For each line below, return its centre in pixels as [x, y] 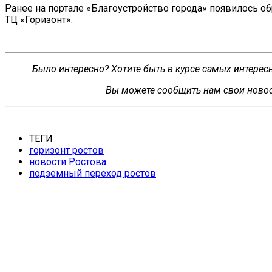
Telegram [73, 227]
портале [67, 8]
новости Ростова [68, 161]
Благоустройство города [147, 8]
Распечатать [202, 227]
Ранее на [25, 8]
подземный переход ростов [93, 173]
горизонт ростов [66, 150]
